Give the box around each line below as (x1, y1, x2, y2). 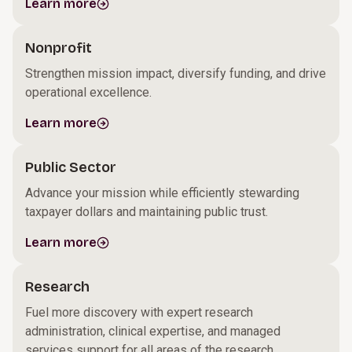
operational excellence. (25, 85, 152, 100)
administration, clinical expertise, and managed (25, 324, 280, 339)
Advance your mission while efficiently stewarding (25, 185, 299, 200)
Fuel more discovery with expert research (25, 305, 253, 320)
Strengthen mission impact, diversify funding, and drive (25, 66, 326, 81)
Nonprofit (25, 39, 92, 57)
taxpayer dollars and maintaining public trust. (25, 204, 268, 219)
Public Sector (25, 159, 116, 176)
